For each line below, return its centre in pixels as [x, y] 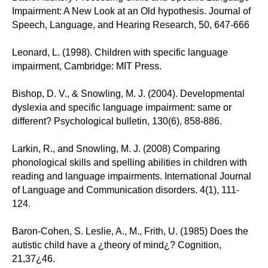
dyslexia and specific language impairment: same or [122, 107]
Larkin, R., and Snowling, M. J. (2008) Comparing [116, 148]
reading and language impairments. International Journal [132, 176]
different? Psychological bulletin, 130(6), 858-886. [117, 121]
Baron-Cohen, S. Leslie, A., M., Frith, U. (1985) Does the [130, 231]
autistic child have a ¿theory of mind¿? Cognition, [117, 245]
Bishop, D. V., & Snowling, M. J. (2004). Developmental [128, 93]
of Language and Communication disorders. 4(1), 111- [126, 190]
